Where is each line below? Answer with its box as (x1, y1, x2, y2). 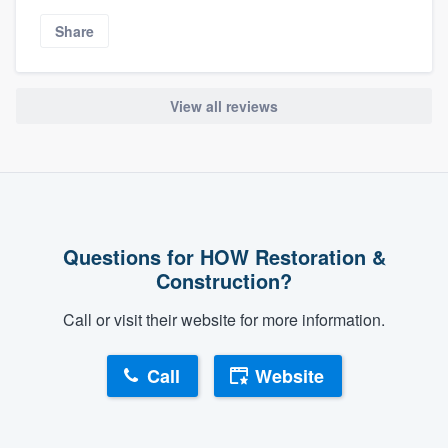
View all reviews (170, 96, 278, 117)
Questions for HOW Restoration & (62, 242, 386, 272)
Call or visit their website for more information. (63, 308, 385, 332)
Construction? (156, 266, 292, 296)
